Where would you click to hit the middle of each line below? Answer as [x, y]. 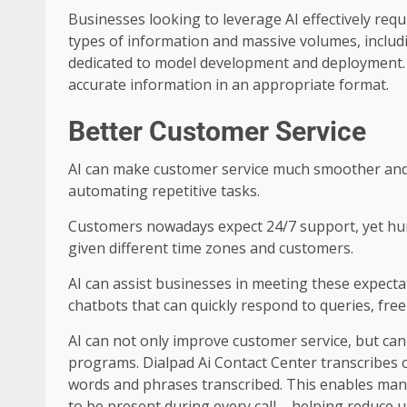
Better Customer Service [217, 132]
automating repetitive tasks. [164, 191]
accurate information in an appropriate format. [228, 85]
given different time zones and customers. [211, 248]
